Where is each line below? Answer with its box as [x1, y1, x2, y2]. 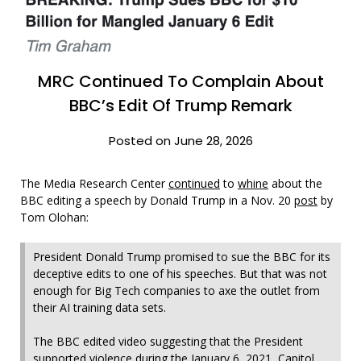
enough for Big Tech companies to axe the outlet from [33, 282, 320, 298]
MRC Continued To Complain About [37, 69, 324, 93]
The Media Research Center [20, 175, 168, 191]
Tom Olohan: [20, 209, 89, 225]
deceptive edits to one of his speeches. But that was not [33, 265, 327, 281]
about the [268, 175, 322, 191]
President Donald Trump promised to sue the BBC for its [33, 248, 330, 264]
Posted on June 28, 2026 [108, 131, 253, 149]
